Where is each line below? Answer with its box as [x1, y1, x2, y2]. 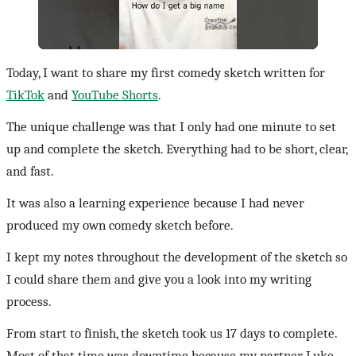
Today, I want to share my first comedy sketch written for [6, 65, 325, 81]
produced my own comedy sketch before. [6, 218, 234, 234]
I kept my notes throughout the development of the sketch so [6, 250, 347, 265]
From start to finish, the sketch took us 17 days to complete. [6, 326, 337, 342]
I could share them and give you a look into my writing [6, 272, 311, 288]
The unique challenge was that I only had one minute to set [6, 119, 336, 135]
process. [6, 294, 52, 310]
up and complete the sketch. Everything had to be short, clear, [6, 141, 347, 157]
